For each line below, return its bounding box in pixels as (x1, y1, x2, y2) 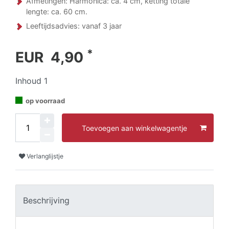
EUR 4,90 (15, 49, 87, 66)
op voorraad (26, 97, 65, 105)
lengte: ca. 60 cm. (26, 7, 87, 16)
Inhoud (15, 76, 44, 86)
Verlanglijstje (27, 152, 63, 160)
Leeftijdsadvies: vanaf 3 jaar (26, 21, 122, 30)
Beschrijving (23, 195, 70, 206)
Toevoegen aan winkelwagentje (82, 123, 187, 132)
